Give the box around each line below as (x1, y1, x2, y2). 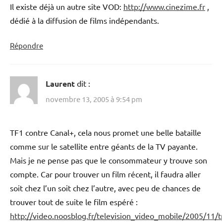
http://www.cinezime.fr (123, 1, 205, 11)
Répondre (10, 40, 43, 50)
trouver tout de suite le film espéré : (10, 197, 138, 207)
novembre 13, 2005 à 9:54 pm (46, 94, 142, 104)
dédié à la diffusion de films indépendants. (10, 15, 159, 25)
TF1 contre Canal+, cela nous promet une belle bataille (10, 127, 201, 138)
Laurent (46, 78, 75, 89)
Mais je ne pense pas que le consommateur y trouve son (10, 155, 207, 166)
